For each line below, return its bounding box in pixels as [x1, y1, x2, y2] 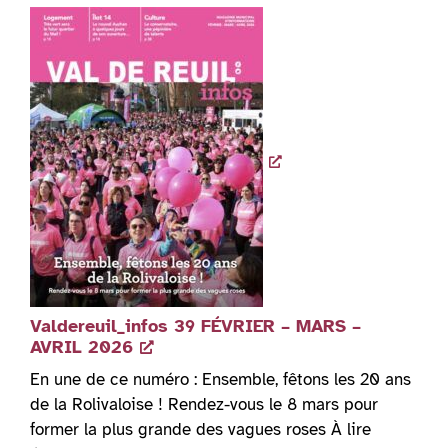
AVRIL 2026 [30, 336, 133, 359]
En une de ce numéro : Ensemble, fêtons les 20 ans [30, 369, 411, 391]
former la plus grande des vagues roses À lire [30, 419, 371, 441]
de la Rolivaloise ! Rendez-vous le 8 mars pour [30, 394, 378, 416]
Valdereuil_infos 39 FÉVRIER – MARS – [30, 315, 361, 338]
